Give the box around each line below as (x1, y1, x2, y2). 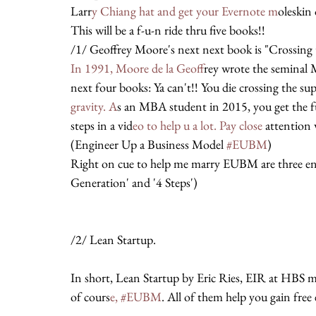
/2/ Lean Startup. (71, 231, 156, 248)
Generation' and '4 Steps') (71, 174, 197, 190)
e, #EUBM (110, 288, 162, 305)
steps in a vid (71, 117, 133, 133)
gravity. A (71, 98, 117, 114)
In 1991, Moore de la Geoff (71, 60, 204, 76)
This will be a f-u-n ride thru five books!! (71, 22, 265, 38)
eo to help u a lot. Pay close (133, 117, 265, 133)
